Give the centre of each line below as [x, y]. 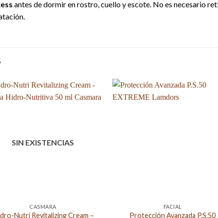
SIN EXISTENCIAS [43, 143]
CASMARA [43, 207]
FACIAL [173, 207]
